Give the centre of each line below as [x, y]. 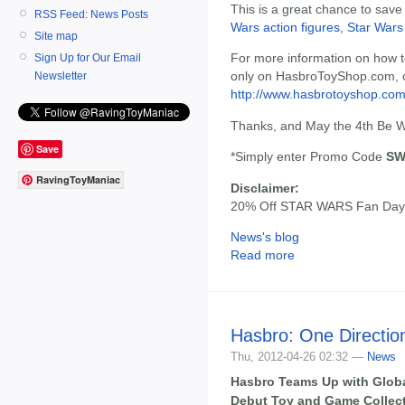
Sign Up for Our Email [88, 57]
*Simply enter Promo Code [308, 157]
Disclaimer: [265, 188]
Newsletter [61, 75]
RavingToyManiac [78, 180]
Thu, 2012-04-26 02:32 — [299, 356]
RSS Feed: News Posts [91, 14]
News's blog [265, 236]
